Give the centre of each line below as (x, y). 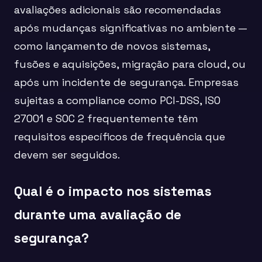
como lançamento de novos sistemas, (112, 46)
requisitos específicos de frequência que (120, 136)
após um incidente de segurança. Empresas (126, 82)
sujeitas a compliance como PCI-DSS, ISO (117, 100)
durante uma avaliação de (98, 215)
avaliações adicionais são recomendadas (118, 9)
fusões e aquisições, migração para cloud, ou (130, 64)
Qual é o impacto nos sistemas (113, 191)
